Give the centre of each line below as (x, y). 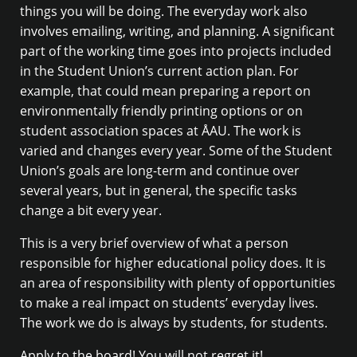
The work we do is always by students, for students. (174, 323)
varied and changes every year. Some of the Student (176, 151)
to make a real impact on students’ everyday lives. (169, 303)
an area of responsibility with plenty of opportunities (178, 283)
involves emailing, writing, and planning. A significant (177, 31)
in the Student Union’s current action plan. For (159, 71)
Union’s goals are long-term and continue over (160, 171)
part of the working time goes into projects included (176, 51)
